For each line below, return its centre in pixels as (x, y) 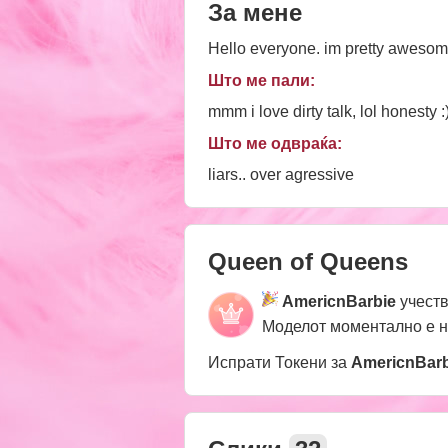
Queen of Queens (308, 261)
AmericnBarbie (339, 301)
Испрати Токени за (279, 362)
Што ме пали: (261, 80)
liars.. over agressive (281, 174)
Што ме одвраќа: (275, 143)
